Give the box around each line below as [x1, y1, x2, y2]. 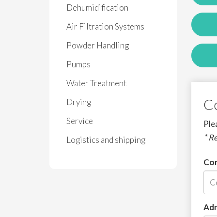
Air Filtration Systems [66, 21, 144, 31]
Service [66, 116, 93, 126]
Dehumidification [66, 2, 128, 13]
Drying [66, 97, 91, 107]
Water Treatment [66, 78, 126, 88]
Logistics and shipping [66, 135, 145, 145]
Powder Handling [66, 40, 129, 50]
